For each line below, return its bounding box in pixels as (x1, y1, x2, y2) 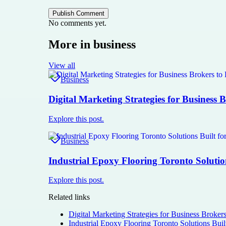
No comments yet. (48, 18, 106, 27)
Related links (48, 193, 90, 202)
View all (48, 61, 75, 70)
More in (48, 37, 93, 51)
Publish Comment (52, 9, 104, 17)
